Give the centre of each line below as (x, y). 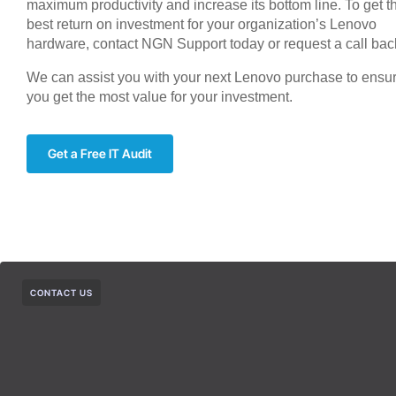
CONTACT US (61, 292)
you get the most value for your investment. (160, 96)
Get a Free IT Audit (100, 153)
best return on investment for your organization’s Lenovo (202, 24)
